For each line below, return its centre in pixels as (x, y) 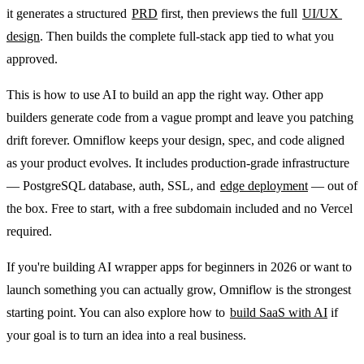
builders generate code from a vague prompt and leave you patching (180, 117)
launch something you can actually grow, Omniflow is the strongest (179, 289)
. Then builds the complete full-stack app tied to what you (187, 36)
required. (29, 231)
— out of (333, 185)
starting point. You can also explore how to (117, 312)
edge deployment (264, 185)
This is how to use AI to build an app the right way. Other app (165, 94)
